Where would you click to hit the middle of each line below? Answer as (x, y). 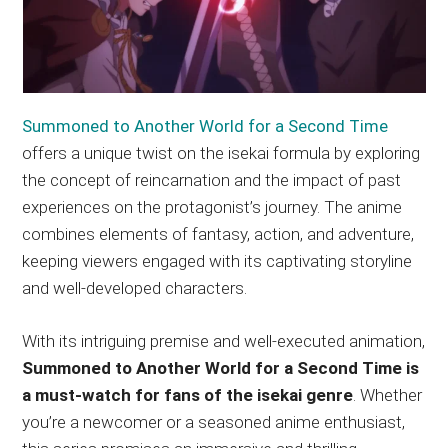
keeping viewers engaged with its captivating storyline (217, 260)
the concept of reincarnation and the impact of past (212, 179)
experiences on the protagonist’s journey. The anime (212, 206)
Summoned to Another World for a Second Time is (221, 367)
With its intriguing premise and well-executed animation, (224, 340)
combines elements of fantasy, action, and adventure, (218, 233)
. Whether (388, 394)
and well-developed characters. (135, 287)
